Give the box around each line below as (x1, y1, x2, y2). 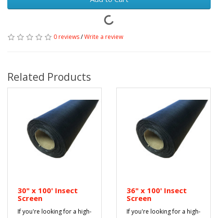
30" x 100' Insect (18, 185, 78, 195)
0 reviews (54, 33, 79, 41)
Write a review (84, 33, 123, 41)
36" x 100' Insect (127, 185, 187, 195)
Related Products (7, 70, 91, 84)
